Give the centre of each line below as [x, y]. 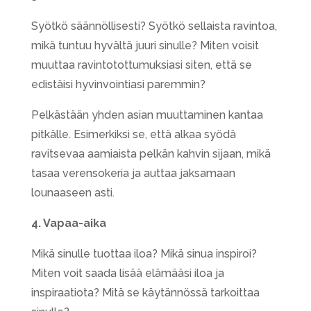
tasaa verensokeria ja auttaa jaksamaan [133, 173]
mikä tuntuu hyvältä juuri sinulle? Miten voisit [145, 45]
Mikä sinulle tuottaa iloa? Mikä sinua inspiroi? [144, 253]
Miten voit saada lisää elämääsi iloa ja [127, 273]
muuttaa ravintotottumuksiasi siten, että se [141, 65]
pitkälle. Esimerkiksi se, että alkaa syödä [133, 134]
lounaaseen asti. [73, 192]
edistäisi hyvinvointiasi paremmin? [118, 84]
